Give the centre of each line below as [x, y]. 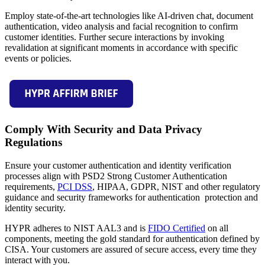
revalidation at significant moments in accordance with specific [121, 48]
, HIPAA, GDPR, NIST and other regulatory [176, 187]
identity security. [35, 208]
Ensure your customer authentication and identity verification [118, 166]
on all [217, 228]
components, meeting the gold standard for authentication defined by [132, 239]
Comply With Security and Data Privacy [104, 130]
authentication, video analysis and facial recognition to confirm [121, 27]
